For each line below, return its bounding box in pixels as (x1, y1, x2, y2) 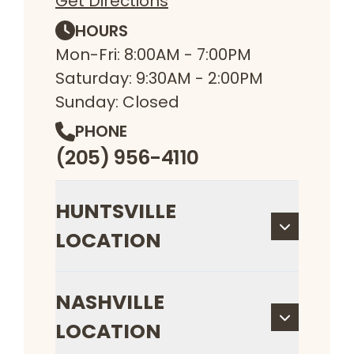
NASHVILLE (55, 288, 164, 317)
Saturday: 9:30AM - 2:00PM (55, 66, 263, 89)
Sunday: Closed (55, 90, 179, 113)
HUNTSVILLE (55, 198, 176, 226)
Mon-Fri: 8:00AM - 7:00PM (55, 43, 251, 66)
